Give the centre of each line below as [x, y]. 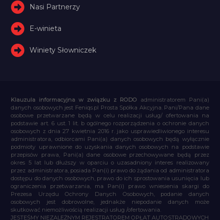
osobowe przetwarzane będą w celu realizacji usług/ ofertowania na [110, 115]
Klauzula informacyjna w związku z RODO [74, 99]
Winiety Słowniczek [63, 50]
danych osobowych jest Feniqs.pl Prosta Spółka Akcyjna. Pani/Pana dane [110, 107]
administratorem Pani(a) [173, 99]
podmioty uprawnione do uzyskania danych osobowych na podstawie [110, 147]
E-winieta [46, 28]
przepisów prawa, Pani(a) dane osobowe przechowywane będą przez [110, 154]
